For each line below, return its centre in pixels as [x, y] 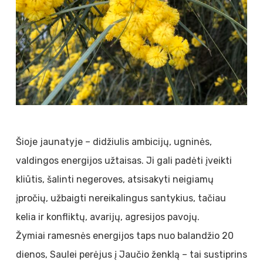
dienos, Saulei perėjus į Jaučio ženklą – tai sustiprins [131, 254]
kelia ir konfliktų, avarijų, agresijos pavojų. [107, 217]
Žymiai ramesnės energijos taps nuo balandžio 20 [124, 235]
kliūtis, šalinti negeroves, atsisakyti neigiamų [114, 179]
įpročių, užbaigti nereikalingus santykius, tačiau [121, 198]
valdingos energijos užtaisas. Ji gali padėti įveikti [124, 160]
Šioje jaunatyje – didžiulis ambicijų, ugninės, [114, 141]
